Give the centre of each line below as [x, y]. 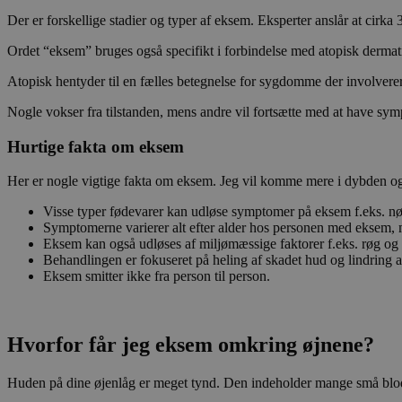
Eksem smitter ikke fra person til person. [157, 276]
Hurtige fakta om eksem [96, 146]
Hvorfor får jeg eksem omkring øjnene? [191, 345]
